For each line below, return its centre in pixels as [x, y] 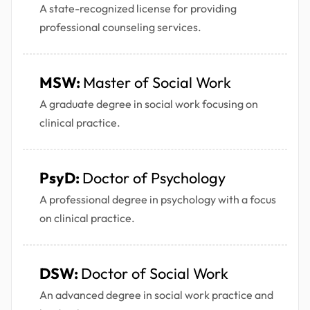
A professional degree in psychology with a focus [158, 200]
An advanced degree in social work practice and [156, 295]
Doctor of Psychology [154, 178]
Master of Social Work [157, 83]
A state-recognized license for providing [138, 9]
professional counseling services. [120, 27]
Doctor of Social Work [155, 274]
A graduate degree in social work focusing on [149, 104]
